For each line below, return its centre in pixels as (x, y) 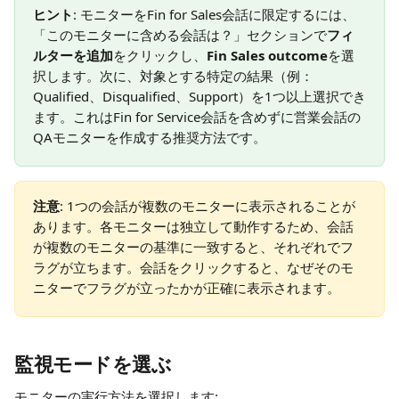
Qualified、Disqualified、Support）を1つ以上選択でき (199, 96)
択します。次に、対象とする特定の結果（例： (173, 76)
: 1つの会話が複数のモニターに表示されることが (208, 206)
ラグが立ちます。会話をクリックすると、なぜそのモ (193, 267)
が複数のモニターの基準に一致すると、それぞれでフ (193, 247)
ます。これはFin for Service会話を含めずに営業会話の (197, 117)
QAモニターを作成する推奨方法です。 (150, 137)
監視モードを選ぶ (93, 363)
